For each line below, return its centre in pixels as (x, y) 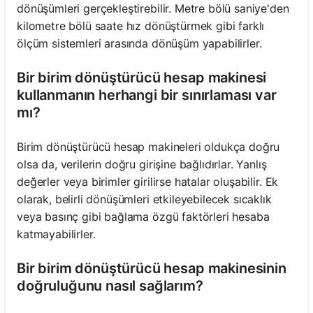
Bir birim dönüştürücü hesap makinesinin (152, 268)
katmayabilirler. (56, 234)
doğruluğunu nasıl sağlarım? (110, 285)
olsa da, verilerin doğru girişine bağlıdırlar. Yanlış (142, 164)
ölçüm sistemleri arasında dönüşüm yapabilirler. (139, 43)
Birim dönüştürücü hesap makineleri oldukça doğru (148, 146)
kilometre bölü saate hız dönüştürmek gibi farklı (141, 26)
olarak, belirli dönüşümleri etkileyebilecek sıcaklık (144, 199)
